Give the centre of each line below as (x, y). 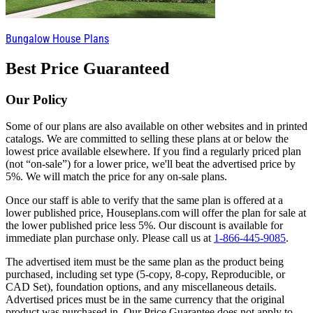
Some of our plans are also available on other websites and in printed (156, 126)
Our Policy (37, 99)
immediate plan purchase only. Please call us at (110, 238)
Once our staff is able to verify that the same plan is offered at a (144, 201)
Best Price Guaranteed (87, 68)
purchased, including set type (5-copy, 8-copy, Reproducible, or (145, 275)
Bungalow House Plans (57, 38)
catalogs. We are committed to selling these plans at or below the (147, 139)
